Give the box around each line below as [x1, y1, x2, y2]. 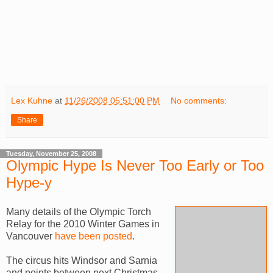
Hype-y [6, 174, 52, 191]
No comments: [171, 96, 227, 106]
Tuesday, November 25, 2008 [6, 150, 96, 158]
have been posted [55, 231, 132, 241]
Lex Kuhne [11, 96, 52, 106]
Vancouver [6, 231, 55, 241]
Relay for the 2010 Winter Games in [6, 219, 160, 229]
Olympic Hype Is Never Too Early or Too [6, 157, 264, 174]
